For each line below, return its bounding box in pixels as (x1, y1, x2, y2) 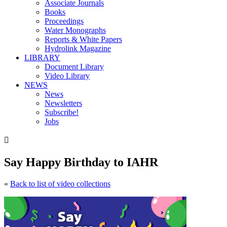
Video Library (45, 71, 90, 80)
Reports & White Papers (45, 35, 122, 44)
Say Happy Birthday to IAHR (4, 155, 158, 169)
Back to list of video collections (10, 179, 110, 188)
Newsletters (45, 99, 82, 107)
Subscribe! (45, 108, 79, 117)
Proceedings (45, 17, 84, 25)
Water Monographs (45, 26, 106, 34)
